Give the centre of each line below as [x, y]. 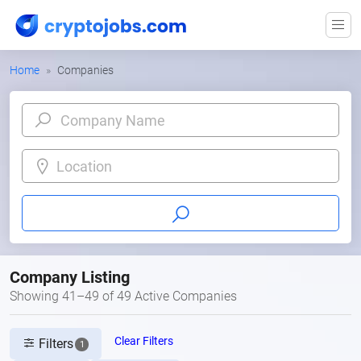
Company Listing [70, 277]
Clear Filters [144, 341]
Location [84, 166]
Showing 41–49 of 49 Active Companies [123, 296]
